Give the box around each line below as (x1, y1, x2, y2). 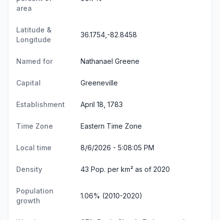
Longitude (16, 35, 51, 44)
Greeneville (81, 78, 118, 87)
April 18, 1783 (81, 100, 123, 109)
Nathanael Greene (81, 56, 139, 65)
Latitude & (16, 25, 52, 34)
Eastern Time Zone (81, 121, 142, 130)
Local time (16, 143, 52, 152)
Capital (16, 78, 41, 87)
